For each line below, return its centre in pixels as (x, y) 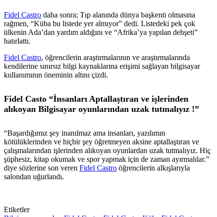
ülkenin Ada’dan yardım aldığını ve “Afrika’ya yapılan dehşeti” (101, 32)
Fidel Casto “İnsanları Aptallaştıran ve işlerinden (96, 99)
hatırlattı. (17, 41)
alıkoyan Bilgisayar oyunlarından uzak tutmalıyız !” (101, 109)
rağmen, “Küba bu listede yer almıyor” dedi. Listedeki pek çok (100, 23)
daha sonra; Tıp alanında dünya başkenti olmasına (118, 15)
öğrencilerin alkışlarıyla (153, 168)
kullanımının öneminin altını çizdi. (56, 75)
